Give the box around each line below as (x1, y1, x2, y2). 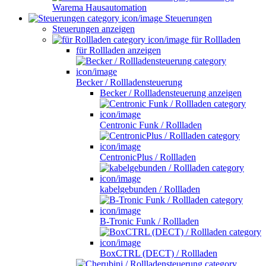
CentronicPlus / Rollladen (100, 151, 196, 162)
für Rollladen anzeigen (76, 45, 161, 55)
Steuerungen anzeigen (52, 23, 135, 34)
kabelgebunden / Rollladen (100, 183, 200, 194)
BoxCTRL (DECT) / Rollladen (100, 248, 217, 258)
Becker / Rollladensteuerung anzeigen (100, 87, 242, 98)
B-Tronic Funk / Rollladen (100, 216, 199, 226)
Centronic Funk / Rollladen (100, 119, 202, 130)
